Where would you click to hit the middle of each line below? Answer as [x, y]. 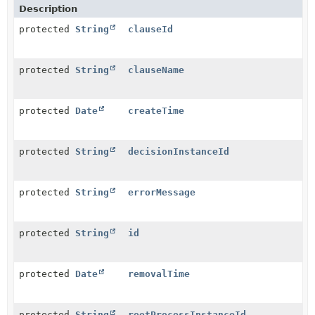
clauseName [156, 70]
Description [48, 9]
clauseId [150, 29]
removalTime [159, 274]
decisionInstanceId [179, 152]
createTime [156, 111]
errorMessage [162, 192]
